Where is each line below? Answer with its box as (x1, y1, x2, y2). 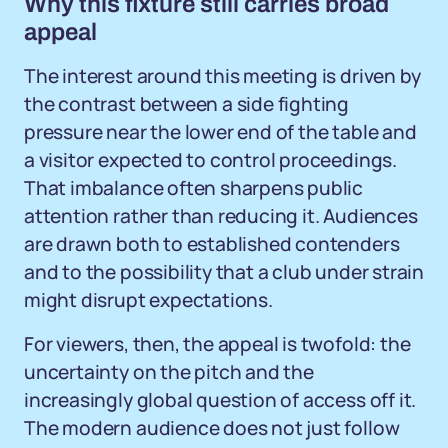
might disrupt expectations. (24, 287, 273, 313)
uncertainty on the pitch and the (24, 359, 314, 385)
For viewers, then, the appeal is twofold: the (24, 331, 411, 357)
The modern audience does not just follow (24, 415, 400, 441)
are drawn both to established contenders (24, 231, 400, 257)
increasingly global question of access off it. (24, 387, 417, 413)
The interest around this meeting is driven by (24, 63, 421, 89)
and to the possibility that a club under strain (24, 259, 424, 285)
